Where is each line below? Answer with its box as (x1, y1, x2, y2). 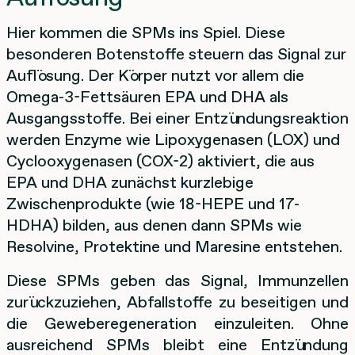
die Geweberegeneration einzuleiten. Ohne (6, 311, 349, 334)
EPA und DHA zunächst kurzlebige (6, 170, 254, 193)
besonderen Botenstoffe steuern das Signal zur (6, 42, 346, 65)
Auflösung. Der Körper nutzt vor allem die (6, 63, 304, 86)
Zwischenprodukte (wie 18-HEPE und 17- (6, 192, 300, 215)
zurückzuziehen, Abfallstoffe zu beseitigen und (6, 290, 349, 313)
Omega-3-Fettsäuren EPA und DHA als (6, 85, 288, 108)
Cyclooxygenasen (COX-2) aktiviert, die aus (6, 149, 315, 172)
